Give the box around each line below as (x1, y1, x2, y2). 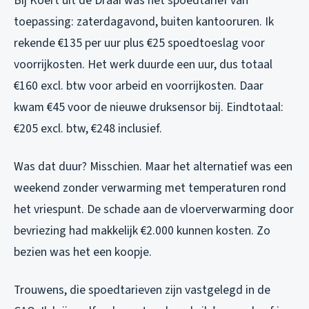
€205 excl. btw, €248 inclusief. (14, 119, 162, 137)
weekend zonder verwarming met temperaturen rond (14, 179, 286, 197)
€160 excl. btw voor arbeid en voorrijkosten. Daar (14, 77, 263, 94)
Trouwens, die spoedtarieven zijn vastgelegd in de (14, 281, 270, 299)
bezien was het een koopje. (14, 243, 152, 261)
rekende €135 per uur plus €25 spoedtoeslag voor (14, 34, 265, 52)
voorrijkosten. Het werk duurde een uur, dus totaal (14, 55, 272, 73)
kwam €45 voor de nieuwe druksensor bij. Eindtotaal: (14, 98, 283, 116)
